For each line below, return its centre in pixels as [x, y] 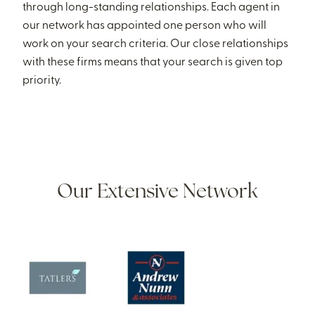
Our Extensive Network [157, 193]
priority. [42, 81]
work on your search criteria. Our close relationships [156, 44]
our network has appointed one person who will [145, 26]
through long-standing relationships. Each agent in [152, 8]
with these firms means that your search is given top [153, 63]
